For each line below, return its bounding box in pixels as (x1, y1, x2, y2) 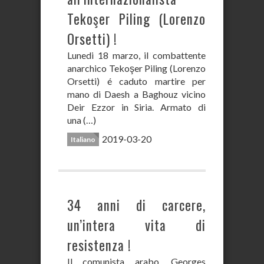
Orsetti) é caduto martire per (67, 75, 206, 87)
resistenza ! (67, 235, 131, 255)
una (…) (67, 114, 96, 126)
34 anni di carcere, (67, 195, 206, 215)
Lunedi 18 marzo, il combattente (67, 49, 206, 61)
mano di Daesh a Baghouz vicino (67, 88, 206, 100)
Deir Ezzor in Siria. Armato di (67, 101, 206, 113)
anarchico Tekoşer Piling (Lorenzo (67, 62, 206, 74)
